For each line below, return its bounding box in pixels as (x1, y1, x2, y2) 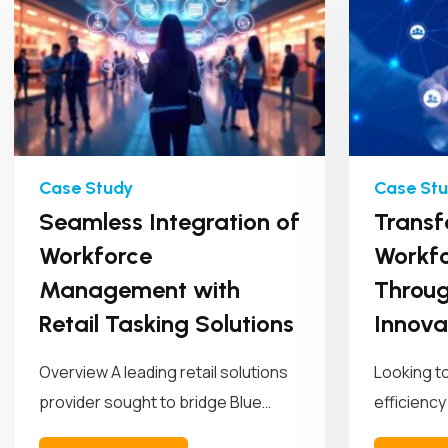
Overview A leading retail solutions (39, 361, 288, 384)
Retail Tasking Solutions (39, 309, 294, 339)
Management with (39, 275, 240, 305)
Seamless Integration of (39, 207, 300, 237)
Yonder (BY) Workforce (39, 421, 209, 444)
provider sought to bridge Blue (39, 391, 262, 414)
